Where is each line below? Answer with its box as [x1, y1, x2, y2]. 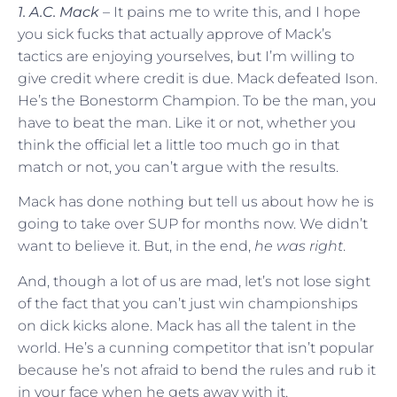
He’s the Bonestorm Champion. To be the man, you [18, 92, 377, 110]
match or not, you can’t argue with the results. [18, 159, 339, 176]
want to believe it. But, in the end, [18, 237, 254, 255]
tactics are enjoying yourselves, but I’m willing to [18, 48, 354, 66]
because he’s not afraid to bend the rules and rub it [18, 361, 376, 378]
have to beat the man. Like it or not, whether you [18, 114, 356, 132]
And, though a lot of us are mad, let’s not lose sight [18, 272, 370, 290]
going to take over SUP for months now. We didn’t [18, 215, 368, 233]
